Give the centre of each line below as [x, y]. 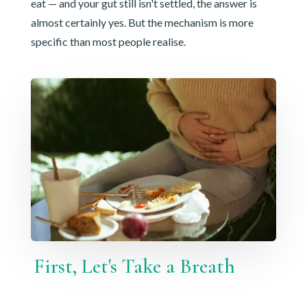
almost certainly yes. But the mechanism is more [142, 22]
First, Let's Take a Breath [134, 267]
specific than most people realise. [108, 41]
